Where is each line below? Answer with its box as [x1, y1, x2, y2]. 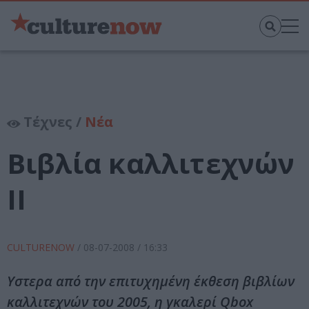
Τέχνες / [20, 112, 85, 132]
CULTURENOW [7, 241, 77, 255]
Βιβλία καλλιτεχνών [7, 144, 295, 183]
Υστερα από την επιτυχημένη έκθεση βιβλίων [7, 272, 295, 291]
